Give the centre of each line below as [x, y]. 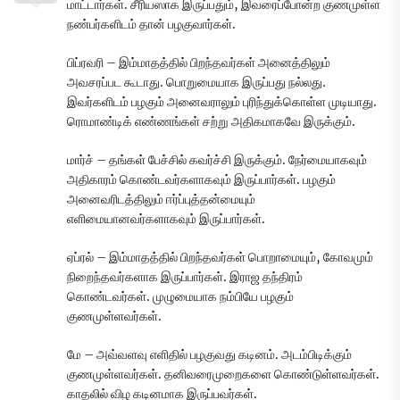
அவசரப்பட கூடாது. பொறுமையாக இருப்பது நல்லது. [196, 82]
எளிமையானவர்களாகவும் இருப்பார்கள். [166, 218]
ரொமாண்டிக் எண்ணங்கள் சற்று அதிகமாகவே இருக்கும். [211, 121]
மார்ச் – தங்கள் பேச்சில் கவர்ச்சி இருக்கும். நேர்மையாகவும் [217, 159]
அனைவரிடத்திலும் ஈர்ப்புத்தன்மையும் [161, 199]
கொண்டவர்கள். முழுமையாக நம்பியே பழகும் [180, 296]
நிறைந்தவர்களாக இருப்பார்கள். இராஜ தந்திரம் [185, 276]
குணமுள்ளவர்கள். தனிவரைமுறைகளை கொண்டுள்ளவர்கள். [223, 374]
